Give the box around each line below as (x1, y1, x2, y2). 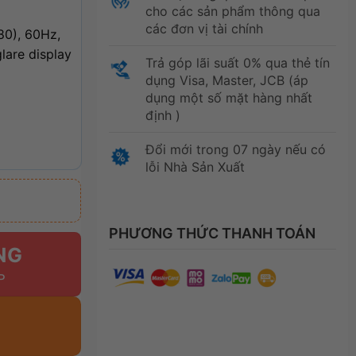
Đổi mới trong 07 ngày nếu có (145, 141, 326, 157)
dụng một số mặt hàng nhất (145, 89, 312, 106)
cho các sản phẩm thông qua (145, 2, 320, 19)
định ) (145, 106, 180, 123)
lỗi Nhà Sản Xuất (145, 158, 245, 175)
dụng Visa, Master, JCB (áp (145, 72, 308, 88)
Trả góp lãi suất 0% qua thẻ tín (145, 54, 330, 71)
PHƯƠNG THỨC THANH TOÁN (108, 224, 315, 242)
